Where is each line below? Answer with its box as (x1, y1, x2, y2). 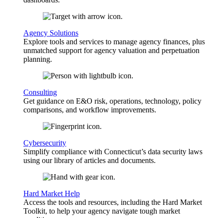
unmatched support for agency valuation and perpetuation (23, 46, 200, 55)
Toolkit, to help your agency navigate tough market (23, 207, 180, 216)
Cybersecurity (23, 139, 66, 147)
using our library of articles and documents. (23, 156, 156, 165)
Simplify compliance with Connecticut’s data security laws (23, 147, 202, 156)
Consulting (23, 88, 57, 97)
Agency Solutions (23, 29, 78, 37)
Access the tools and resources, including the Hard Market (23, 198, 202, 207)
